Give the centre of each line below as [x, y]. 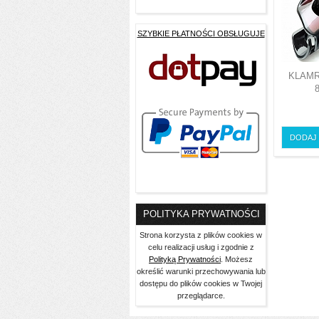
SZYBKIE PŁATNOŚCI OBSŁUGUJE [201, 33]
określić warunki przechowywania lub [201, 272]
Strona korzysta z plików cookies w [201, 235]
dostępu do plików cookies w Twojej [201, 284]
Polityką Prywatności [185, 260]
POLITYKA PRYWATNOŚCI [202, 214]
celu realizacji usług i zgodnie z [201, 247]
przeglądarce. [201, 296]
